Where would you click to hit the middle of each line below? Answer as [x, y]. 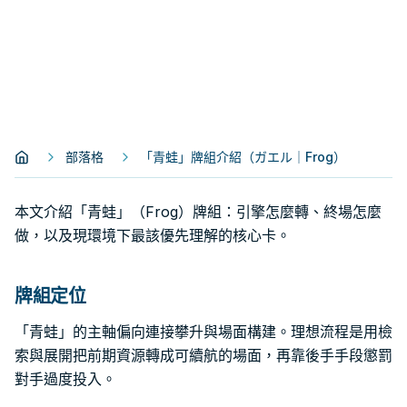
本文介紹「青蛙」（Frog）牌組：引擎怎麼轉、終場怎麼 [198, 212]
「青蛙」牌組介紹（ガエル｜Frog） [243, 157]
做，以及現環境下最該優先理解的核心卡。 [153, 235]
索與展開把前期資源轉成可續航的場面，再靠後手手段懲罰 [203, 355]
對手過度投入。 [65, 379]
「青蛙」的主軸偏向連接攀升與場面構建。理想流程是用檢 [203, 332]
